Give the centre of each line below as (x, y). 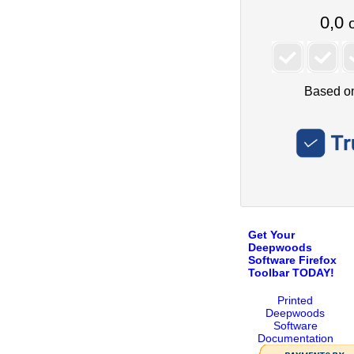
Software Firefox (293, 260)
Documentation (295, 339)
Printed (296, 301)
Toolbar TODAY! (292, 272)
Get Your (272, 234)
